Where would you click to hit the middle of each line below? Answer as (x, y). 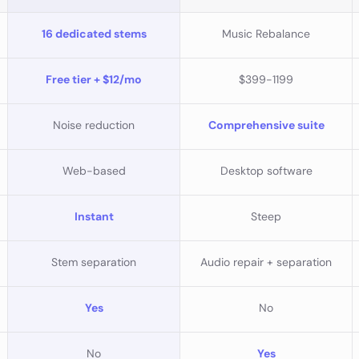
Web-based (94, 171)
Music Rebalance (266, 34)
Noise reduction (94, 125)
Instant (94, 216)
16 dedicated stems (94, 34)
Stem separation (94, 262)
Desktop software (266, 171)
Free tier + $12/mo (94, 79)
